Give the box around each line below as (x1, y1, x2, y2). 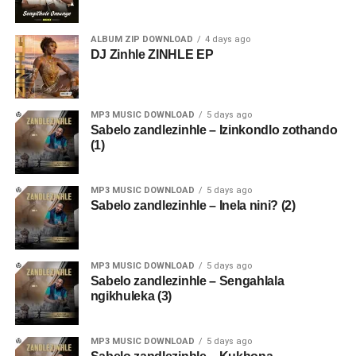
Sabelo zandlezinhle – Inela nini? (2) (90, 199, 296, 212)
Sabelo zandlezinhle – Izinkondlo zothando (90, 123, 338, 137)
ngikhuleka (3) (90, 289, 172, 303)
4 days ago (204, 34, 250, 44)
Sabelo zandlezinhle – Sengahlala (90, 274, 284, 288)
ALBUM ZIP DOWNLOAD (90, 34, 193, 44)
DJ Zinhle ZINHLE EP (90, 48, 214, 61)
